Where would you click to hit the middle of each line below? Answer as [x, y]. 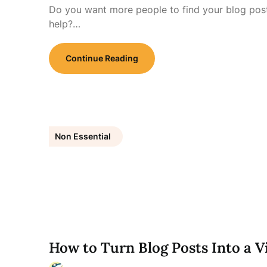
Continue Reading [102, 58]
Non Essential [83, 136]
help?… [65, 24]
